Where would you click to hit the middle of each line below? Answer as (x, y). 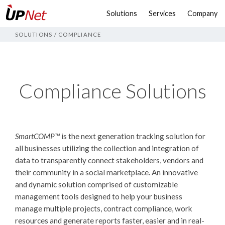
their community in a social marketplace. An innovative (106, 172)
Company (202, 13)
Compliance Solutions (113, 91)
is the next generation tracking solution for (133, 136)
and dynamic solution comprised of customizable (96, 184)
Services (162, 13)
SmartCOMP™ (37, 136)
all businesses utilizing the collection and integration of (107, 148)
